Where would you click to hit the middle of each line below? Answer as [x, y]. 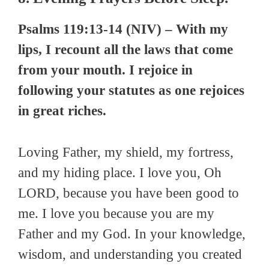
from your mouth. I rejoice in [105, 70]
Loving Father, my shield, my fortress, [126, 152]
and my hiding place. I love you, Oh [120, 172]
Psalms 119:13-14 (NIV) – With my [123, 29]
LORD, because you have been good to [128, 193]
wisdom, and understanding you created [130, 254]
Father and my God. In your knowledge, [132, 234]
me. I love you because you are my [116, 213]
